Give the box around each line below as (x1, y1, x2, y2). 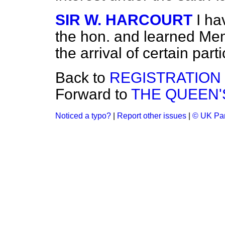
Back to (55, 69, 109, 86)
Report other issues (117, 111, 186, 120)
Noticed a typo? (55, 111, 111, 120)
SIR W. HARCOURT (55, 12, 192, 28)
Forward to (55, 86, 131, 102)
